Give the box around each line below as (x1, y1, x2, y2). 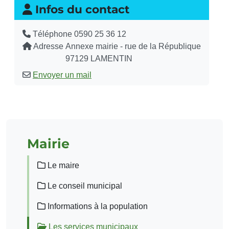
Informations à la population (45, 202, 148, 211)
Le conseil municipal (45, 181, 122, 190)
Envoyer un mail (33, 71, 91, 79)
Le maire (45, 161, 79, 170)
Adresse (33, 42, 63, 51)
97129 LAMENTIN (65, 54, 132, 63)
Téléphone (33, 30, 72, 38)
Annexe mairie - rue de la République (65, 42, 201, 51)
